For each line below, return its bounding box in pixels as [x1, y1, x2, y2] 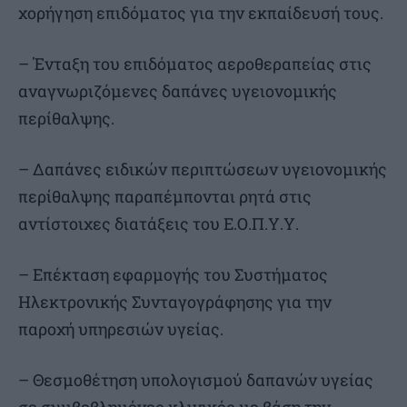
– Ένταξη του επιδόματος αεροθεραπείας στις [18, 53, 372, 75]
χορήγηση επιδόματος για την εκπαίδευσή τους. [18, 2, 383, 25]
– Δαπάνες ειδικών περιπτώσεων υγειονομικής [18, 158, 387, 181]
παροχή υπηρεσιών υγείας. [18, 318, 223, 341]
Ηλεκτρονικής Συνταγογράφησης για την [18, 291, 332, 313]
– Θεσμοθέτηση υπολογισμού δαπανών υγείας [18, 369, 373, 392]
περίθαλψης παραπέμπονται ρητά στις [18, 185, 312, 208]
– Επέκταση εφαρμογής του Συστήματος [18, 263, 328, 286]
